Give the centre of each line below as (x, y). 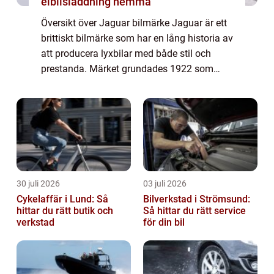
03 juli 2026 (165, 183)
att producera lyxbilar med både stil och (126, 53)
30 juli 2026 (38, 183)
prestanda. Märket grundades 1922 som (127, 68)
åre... (51, 114)
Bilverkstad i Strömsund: (197, 199)
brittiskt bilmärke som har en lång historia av (137, 38)
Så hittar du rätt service (194, 210)
